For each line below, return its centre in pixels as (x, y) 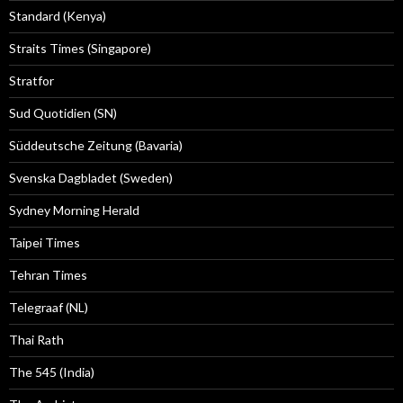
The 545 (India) (52, 372)
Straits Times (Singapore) (80, 49)
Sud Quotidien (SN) (63, 113)
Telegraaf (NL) (49, 308)
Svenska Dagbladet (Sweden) (91, 178)
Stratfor (31, 81)
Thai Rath (36, 340)
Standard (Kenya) (58, 16)
